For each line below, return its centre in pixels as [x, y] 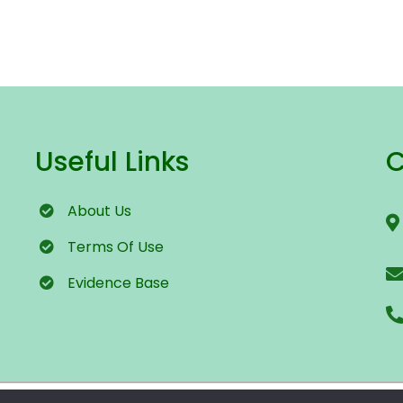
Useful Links [112, 162]
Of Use [139, 246]
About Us [99, 210]
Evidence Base [118, 282]
